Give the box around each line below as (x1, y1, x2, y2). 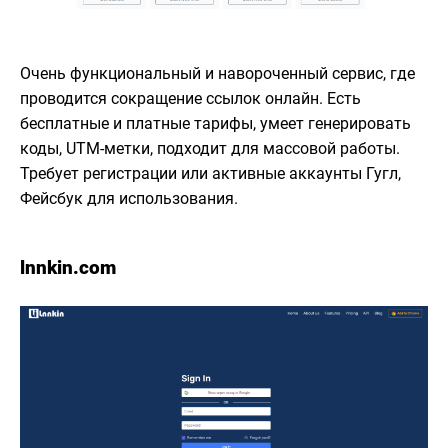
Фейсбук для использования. (20, 188, 238, 208)
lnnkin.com (20, 255, 116, 279)
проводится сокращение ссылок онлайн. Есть (20, 88, 361, 108)
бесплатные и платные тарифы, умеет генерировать (20, 113, 411, 133)
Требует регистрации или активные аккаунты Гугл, (20, 163, 401, 183)
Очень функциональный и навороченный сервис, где (20, 63, 415, 83)
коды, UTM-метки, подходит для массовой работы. (20, 138, 400, 158)
